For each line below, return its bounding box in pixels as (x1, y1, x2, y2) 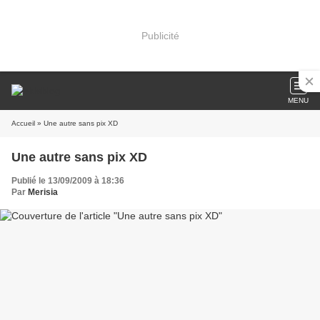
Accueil (11, 119, 35, 127)
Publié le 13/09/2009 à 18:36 (11, 176, 124, 186)
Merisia (28, 187, 58, 197)
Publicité (141, 29, 179, 41)
